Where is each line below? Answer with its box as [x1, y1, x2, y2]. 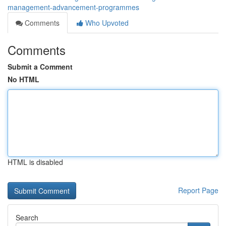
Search [16, 212, 38, 222]
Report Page [178, 185, 218, 195]
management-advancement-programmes [8, 2, 139, 12]
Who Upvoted [83, 18, 129, 28]
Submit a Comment [8, 62, 73, 72]
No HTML [8, 74, 39, 84]
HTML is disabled [8, 157, 63, 167]
